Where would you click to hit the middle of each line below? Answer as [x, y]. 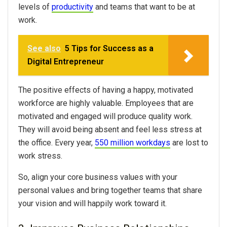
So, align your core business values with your [98, 177]
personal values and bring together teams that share [110, 191]
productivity [72, 7]
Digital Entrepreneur [66, 62]
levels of [35, 7]
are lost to [189, 143]
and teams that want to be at [144, 7]
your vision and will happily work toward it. [92, 204]
